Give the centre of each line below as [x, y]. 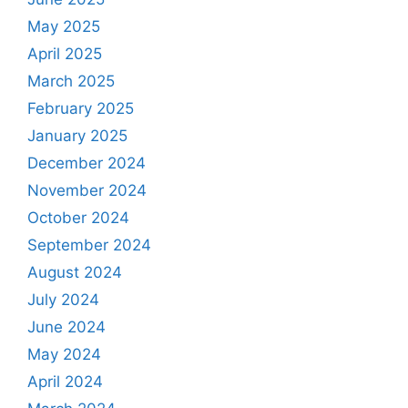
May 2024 [64, 355]
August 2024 [75, 273]
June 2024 [66, 327]
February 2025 [81, 109]
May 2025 [64, 27]
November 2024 [87, 191]
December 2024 [87, 163]
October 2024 [78, 218]
